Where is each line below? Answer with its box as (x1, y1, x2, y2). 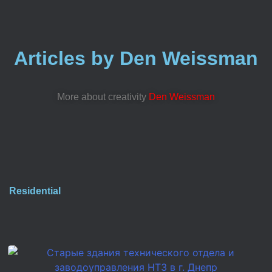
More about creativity (57, 92, 149, 102)
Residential (9, 186, 61, 196)
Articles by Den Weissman (14, 47, 258, 69)
